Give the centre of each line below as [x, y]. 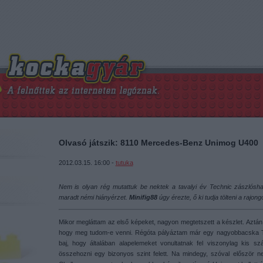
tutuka [124, 163]
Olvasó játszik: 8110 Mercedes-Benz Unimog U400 [158, 143]
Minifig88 [143, 197]
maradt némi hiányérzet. [94, 197]
